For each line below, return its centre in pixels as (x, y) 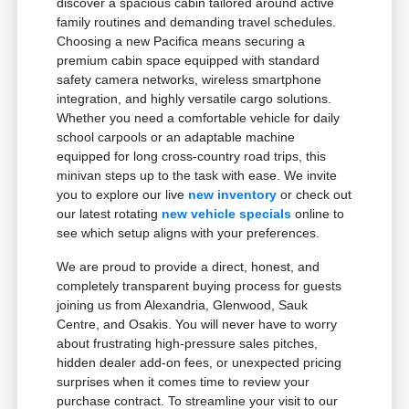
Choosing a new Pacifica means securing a (181, 41)
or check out (315, 194)
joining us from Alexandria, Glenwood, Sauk (183, 304)
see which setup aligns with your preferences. (189, 232)
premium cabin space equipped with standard (189, 60)
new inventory (233, 194)
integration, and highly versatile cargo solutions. (194, 98)
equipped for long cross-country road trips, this (192, 156)
